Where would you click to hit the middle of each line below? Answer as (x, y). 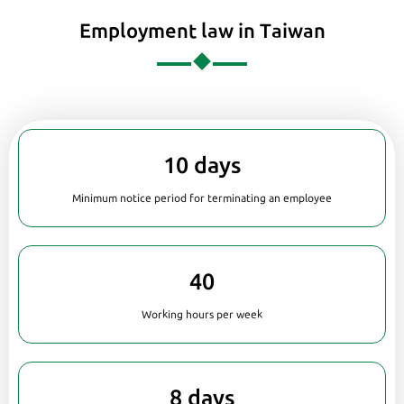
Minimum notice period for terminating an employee (202, 197)
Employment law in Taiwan (202, 30)
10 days (202, 165)
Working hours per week (202, 314)
